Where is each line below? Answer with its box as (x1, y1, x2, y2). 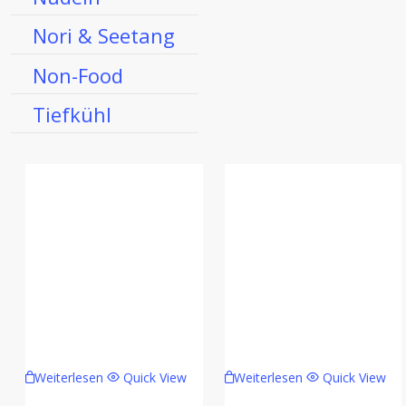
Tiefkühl (33, 100, 111, 128)
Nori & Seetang (33, 22, 175, 50)
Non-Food (33, 61, 123, 89)
